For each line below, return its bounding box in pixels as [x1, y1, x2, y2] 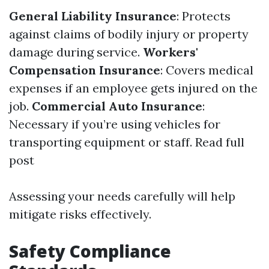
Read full [195, 134, 244, 150]
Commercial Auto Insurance [32, 98, 202, 113]
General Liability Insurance [9, 8, 177, 23]
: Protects [177, 8, 231, 23]
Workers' [143, 44, 198, 59]
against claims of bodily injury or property [9, 26, 249, 41]
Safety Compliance [9, 240, 171, 262]
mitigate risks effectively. [9, 207, 151, 222]
